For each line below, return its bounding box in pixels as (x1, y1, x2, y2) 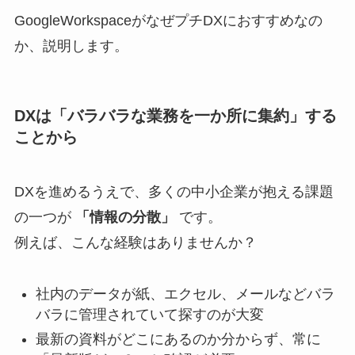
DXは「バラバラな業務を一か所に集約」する (13, 107, 337, 125)
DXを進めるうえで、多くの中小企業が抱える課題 (13, 184, 334, 200)
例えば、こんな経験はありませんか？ (13, 235, 257, 251)
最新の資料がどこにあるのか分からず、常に (35, 330, 321, 347)
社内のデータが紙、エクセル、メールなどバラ (35, 286, 335, 303)
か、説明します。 (13, 37, 128, 54)
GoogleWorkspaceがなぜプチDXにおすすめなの (13, 12, 323, 29)
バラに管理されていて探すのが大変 (35, 307, 264, 323)
